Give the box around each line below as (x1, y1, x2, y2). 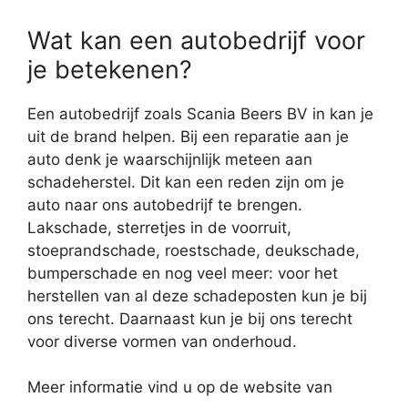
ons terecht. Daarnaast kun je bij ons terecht (27, 309, 352, 328)
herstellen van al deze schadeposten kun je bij (27, 286, 367, 305)
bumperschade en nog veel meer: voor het (27, 263, 338, 282)
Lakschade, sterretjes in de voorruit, (27, 218, 291, 237)
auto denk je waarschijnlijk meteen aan (27, 149, 312, 168)
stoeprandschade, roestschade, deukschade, (27, 240, 360, 260)
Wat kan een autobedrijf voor (27, 25, 365, 56)
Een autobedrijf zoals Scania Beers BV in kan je (27, 104, 373, 123)
